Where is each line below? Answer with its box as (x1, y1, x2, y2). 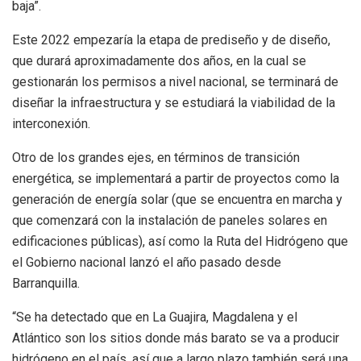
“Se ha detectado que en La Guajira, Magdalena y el (12, 309, 297, 326)
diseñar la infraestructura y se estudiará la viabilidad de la (12, 95, 335, 111)
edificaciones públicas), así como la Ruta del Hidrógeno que (12, 234, 348, 250)
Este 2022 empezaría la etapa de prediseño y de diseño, (12, 32, 330, 48)
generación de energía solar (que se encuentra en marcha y (12, 192, 342, 208)
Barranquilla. (12, 276, 80, 292)
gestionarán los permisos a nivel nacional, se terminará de (12, 74, 338, 90)
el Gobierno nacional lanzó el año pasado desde (12, 255, 281, 271)
